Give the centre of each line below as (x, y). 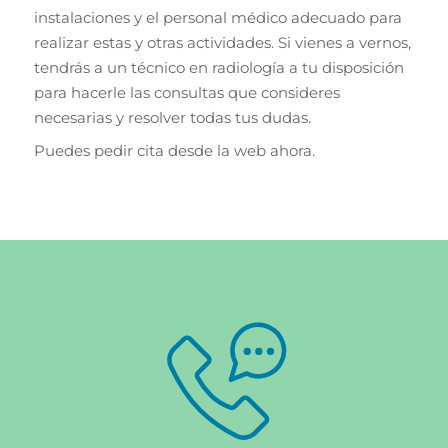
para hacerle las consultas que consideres (186, 93)
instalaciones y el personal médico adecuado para (217, 18)
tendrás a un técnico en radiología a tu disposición (218, 68)
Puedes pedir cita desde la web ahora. (174, 150)
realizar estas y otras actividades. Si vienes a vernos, (222, 43)
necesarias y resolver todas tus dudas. (172, 118)
